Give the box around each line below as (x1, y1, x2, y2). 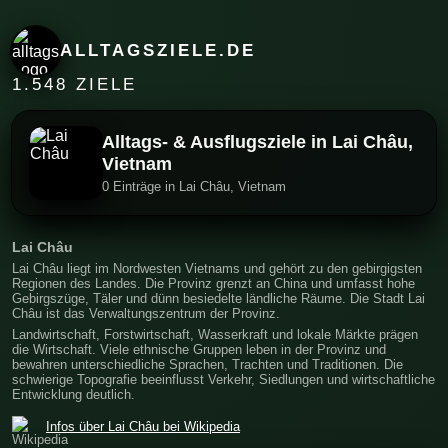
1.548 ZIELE (12, 74, 138, 94)
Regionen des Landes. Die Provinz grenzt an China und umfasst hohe (12, 275, 415, 291)
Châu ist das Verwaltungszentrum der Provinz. (12, 305, 280, 321)
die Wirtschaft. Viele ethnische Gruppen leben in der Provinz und (12, 341, 386, 357)
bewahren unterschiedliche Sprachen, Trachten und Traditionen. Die (12, 356, 403, 372)
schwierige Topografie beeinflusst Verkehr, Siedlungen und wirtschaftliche (12, 371, 435, 387)
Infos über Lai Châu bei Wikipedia (46, 419, 240, 435)
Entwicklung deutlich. (12, 386, 135, 402)
